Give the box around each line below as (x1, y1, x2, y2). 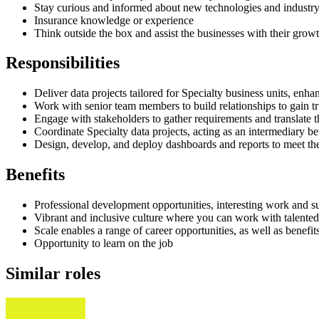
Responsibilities (6, 53, 120, 73)
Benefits (6, 165, 65, 184)
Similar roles (6, 264, 100, 283)
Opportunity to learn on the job (34, 237, 173, 250)
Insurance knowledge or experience (34, 14, 194, 26)
